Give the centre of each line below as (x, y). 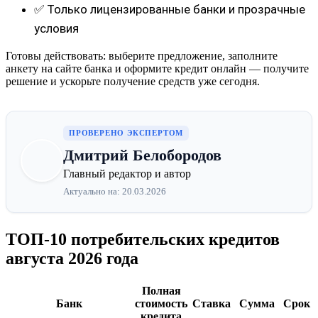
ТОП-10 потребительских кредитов (143, 240)
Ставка (212, 303)
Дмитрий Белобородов (142, 155)
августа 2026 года (72, 259)
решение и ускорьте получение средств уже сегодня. (133, 82)
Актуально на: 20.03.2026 (115, 192)
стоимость (161, 303)
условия (56, 29)
